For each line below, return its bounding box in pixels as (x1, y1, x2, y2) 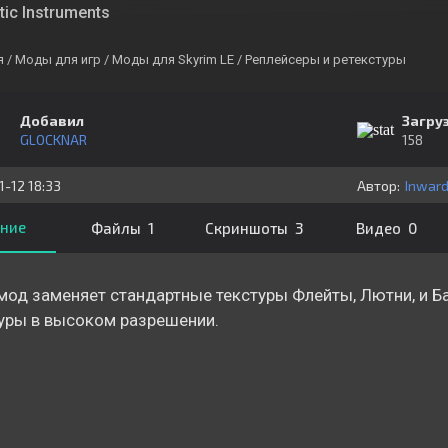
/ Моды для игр (6, 52, 101, 67)
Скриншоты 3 (205, 219, 304, 237)
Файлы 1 (90, 219, 154, 237)
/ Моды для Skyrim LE (103, 52, 234, 67)
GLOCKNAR (19, 130, 87, 148)
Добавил (19, 111, 84, 129)
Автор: (356, 176, 400, 194)
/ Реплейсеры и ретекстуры (236, 52, 406, 67)
